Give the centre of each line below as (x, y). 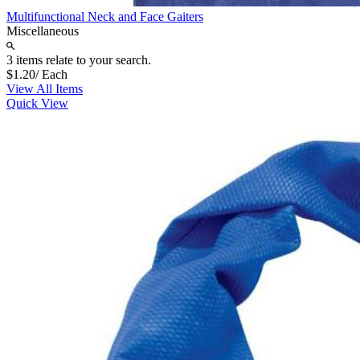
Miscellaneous (43, 31)
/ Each (51, 74)
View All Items (45, 88)
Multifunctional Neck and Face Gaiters (105, 16)
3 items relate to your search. (79, 59)
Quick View (37, 103)
